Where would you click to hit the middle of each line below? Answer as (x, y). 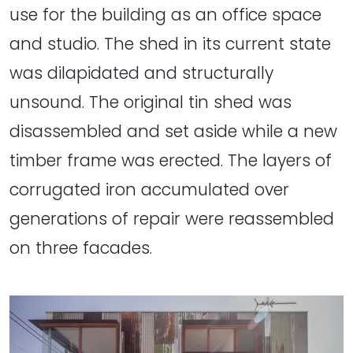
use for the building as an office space (165, 15)
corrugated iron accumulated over (149, 190)
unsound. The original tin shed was (150, 102)
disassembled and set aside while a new (173, 132)
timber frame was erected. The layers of (171, 161)
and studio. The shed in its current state (170, 44)
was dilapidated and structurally (141, 73)
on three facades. (81, 248)
